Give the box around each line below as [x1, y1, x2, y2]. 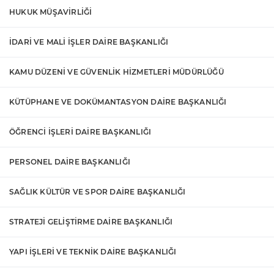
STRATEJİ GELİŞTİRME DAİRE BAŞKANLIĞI [9, 217, 173, 227]
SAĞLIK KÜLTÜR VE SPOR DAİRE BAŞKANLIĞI [9, 187, 186, 197]
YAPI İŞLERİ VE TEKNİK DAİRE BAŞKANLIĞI [9, 247, 177, 257]
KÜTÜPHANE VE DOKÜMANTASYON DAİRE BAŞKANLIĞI [9, 97, 227, 107]
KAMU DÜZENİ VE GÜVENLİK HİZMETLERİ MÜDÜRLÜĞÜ [9, 67, 224, 77]
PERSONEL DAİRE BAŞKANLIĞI [9, 157, 130, 167]
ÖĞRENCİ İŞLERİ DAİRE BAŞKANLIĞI [9, 127, 152, 137]
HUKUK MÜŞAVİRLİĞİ [9, 7, 92, 17]
